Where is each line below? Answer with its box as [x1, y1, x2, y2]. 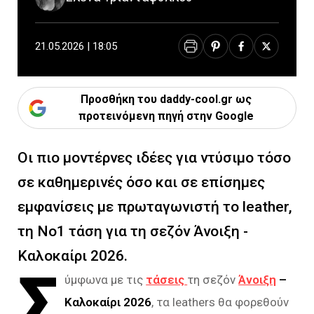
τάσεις [146, 273, 185, 287]
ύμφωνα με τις [64, 273, 146, 287]
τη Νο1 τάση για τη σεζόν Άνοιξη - [18, 223, 248, 240]
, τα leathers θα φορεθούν [151, 295, 289, 309]
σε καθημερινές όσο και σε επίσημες [18, 174, 265, 191]
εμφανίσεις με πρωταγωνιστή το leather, [18, 198, 292, 215]
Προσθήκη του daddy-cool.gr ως [80, 93, 252, 106]
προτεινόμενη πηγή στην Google [78, 109, 254, 123]
